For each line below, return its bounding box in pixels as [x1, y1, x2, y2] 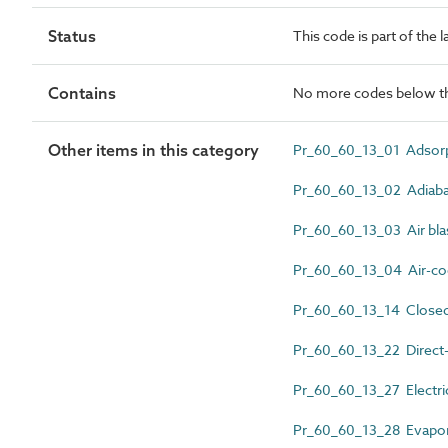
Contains [48, 82, 116, 103]
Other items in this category [48, 139, 259, 160]
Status [48, 25, 96, 46]
